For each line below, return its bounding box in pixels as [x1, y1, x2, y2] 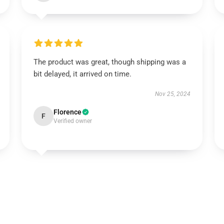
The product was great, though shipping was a [33, 57, 186, 66]
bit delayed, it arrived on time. [33, 69, 131, 78]
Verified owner [53, 117, 92, 124]
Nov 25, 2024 [155, 90, 191, 97]
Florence [53, 108, 81, 116]
